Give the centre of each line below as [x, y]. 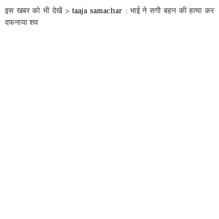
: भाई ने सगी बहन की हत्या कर [168, 11]
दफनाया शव [22, 22]
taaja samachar [97, 11]
